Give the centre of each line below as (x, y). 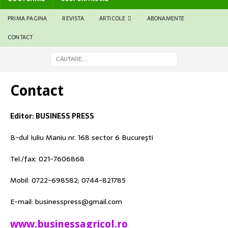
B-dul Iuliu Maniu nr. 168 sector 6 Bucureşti (82, 138)
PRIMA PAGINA (27, 19)
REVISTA (73, 19)
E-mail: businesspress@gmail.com (66, 202)
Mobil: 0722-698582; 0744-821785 (68, 180)
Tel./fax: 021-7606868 (47, 159)
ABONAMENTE (166, 19)
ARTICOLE (112, 19)
